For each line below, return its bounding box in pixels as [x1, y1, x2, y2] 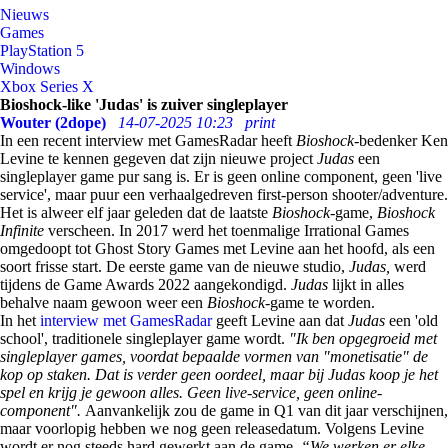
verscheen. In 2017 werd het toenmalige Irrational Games [48, 222, 409, 239]
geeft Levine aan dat [212, 312, 348, 329]
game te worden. [270, 294, 375, 311]
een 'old [389, 312, 438, 329]
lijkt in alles [332, 276, 404, 293]
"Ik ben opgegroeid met [289, 330, 437, 347]
